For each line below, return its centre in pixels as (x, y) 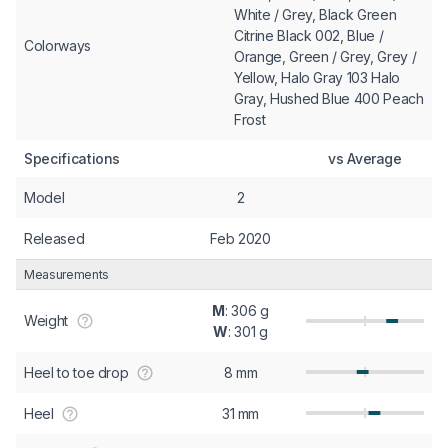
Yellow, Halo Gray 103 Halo (317, 77)
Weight (46, 320)
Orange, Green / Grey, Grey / (325, 56)
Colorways (57, 45)
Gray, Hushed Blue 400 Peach (329, 98)
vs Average (365, 158)
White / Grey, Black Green (315, 14)
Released (54, 238)
